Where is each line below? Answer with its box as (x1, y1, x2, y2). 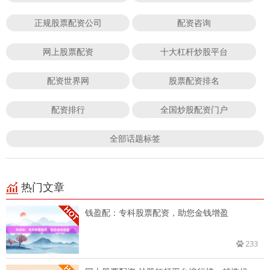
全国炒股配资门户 (160, 104, 228, 116)
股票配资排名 (169, 75, 220, 87)
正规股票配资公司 (34, 17, 102, 29)
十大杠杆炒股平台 (160, 46, 228, 58)
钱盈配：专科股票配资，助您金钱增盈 (85, 207, 228, 219)
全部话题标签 (110, 133, 160, 145)
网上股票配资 (42, 46, 93, 58)
